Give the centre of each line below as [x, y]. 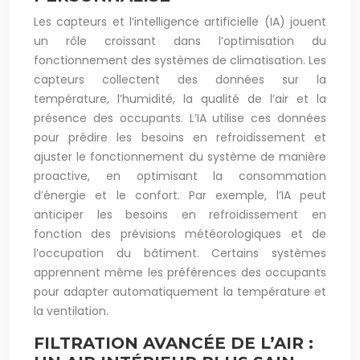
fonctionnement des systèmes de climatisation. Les [180, 60]
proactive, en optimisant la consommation [180, 176]
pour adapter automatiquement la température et [180, 292]
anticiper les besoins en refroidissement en [180, 215]
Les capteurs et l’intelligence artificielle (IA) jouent [180, 22]
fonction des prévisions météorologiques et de [180, 234]
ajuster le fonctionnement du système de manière [180, 157]
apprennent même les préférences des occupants [180, 272]
